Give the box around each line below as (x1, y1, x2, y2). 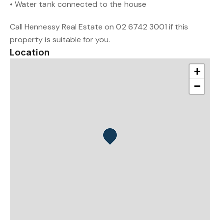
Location (10, 46, 50, 58)
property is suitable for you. (10, 34, 110, 45)
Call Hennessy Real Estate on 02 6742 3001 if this (10, 22, 189, 32)
